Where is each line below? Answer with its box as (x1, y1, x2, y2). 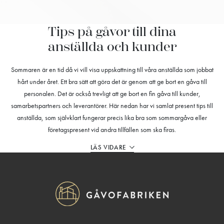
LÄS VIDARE (90, 142, 126, 151)
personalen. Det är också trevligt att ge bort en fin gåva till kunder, (23, 89, 200, 98)
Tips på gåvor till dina (47, 23, 176, 40)
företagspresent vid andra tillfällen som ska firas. (48, 125, 176, 134)
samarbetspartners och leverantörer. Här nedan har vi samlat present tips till (11, 101, 213, 110)
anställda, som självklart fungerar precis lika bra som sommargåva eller (17, 113, 207, 122)
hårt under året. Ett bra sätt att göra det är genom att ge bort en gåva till (17, 77, 207, 86)
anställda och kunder (47, 38, 176, 55)
